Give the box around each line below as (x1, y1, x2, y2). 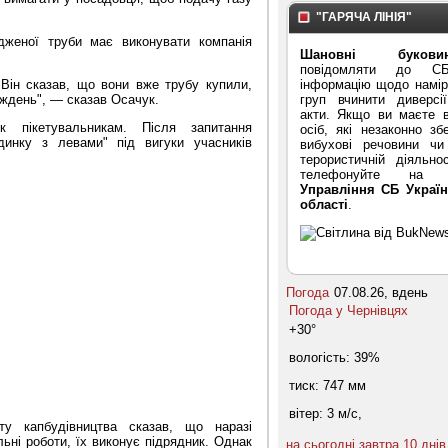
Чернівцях (347, 302, 408, 318)
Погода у (289, 302, 347, 318)
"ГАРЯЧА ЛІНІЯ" (316, 9, 412, 24)
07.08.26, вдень (334, 284, 428, 300)
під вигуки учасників (107, 135, 253, 151)
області (300, 196, 348, 212)
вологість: (289, 349, 354, 365)
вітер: (289, 405, 327, 421)
